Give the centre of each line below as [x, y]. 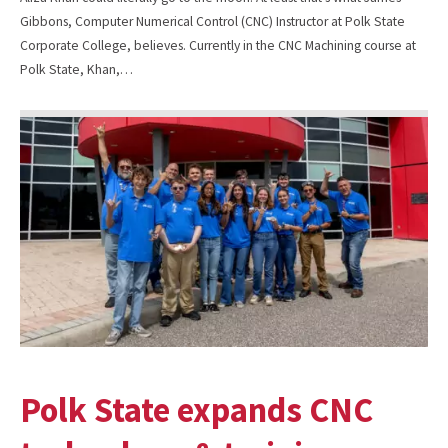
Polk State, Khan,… [76, 69]
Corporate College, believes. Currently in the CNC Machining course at [218, 45]
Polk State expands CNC [196, 409]
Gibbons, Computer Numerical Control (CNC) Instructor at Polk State [212, 21]
